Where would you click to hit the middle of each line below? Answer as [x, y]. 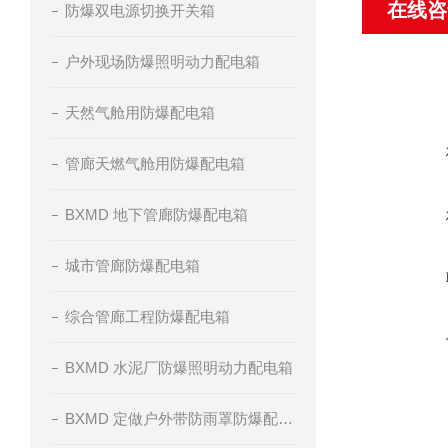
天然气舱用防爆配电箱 [140, 112]
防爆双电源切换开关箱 [140, 10]
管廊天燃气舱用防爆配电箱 [155, 163]
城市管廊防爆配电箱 [132, 265]
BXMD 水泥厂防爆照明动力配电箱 [179, 367]
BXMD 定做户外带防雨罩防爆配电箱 [285, 418]
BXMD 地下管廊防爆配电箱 [156, 214]
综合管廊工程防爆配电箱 [147, 316]
